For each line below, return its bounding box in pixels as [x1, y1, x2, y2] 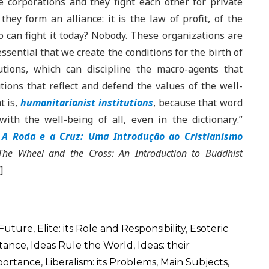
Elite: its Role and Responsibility [37, 223, 186, 234]
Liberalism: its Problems [45, 256, 156, 268]
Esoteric [190, 223, 228, 234]
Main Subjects [160, 256, 228, 268]
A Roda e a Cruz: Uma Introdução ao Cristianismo [1, 130, 243, 143]
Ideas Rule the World [31, 240, 133, 251]
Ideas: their [138, 240, 190, 251]
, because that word [153, 96, 243, 109]
